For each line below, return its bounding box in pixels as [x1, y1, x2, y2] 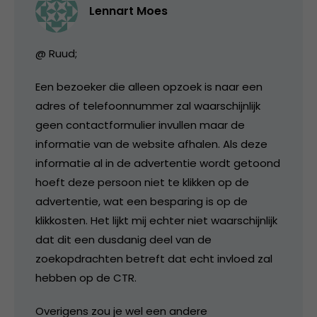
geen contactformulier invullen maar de [35, 117, 245, 132]
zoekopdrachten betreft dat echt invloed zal [35, 250, 272, 266]
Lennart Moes [89, 2, 168, 19]
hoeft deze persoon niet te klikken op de [35, 174, 249, 190]
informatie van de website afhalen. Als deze [35, 136, 267, 151]
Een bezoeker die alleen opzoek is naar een [35, 79, 263, 94]
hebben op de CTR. [35, 270, 137, 285]
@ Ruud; [35, 45, 77, 61]
